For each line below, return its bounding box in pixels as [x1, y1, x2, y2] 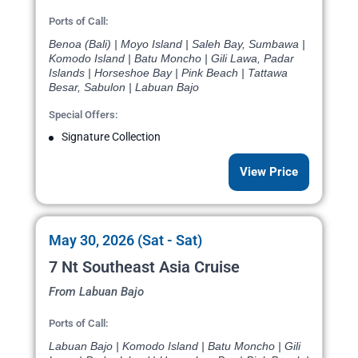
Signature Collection [62, 130, 161, 144]
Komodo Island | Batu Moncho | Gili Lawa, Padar [49, 52, 294, 66]
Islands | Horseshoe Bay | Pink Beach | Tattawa [49, 66, 288, 80]
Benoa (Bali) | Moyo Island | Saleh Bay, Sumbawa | [49, 38, 305, 51]
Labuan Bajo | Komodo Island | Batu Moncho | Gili [49, 340, 300, 353]
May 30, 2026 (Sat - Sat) [49, 232, 202, 249]
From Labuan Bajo [49, 284, 144, 300]
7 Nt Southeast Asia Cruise [49, 257, 240, 277]
